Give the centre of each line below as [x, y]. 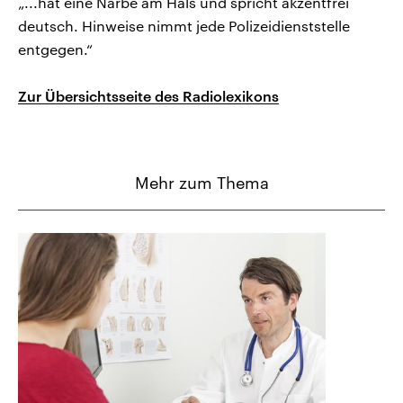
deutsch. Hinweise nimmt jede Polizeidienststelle [184, 25]
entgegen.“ [55, 49]
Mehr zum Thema [201, 182]
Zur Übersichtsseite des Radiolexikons [148, 95]
